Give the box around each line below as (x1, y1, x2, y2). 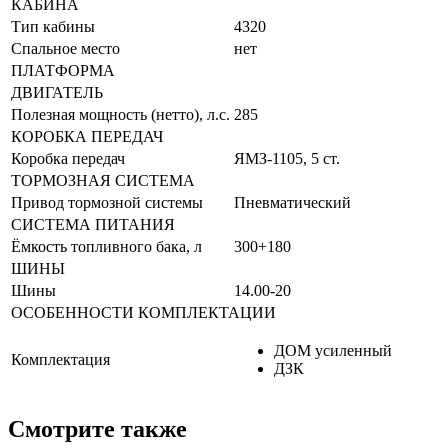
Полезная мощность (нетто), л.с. (11, 105, 230, 123)
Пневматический (234, 193, 351, 211)
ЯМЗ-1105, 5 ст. (234, 149, 340, 167)
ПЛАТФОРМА (11, 61, 115, 79)
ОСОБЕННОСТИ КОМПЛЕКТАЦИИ (11, 303, 276, 321)
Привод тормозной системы (11, 193, 203, 211)
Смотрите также (8, 416, 187, 443)
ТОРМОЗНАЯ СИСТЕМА (11, 171, 195, 189)
